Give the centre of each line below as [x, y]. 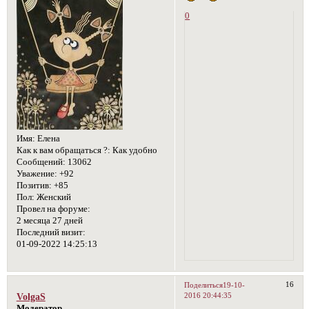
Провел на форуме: [53, 209]
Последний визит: [51, 233]
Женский [52, 198]
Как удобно [133, 151]
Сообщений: [41, 162]
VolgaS [31, 297]
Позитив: [34, 186]
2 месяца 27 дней [49, 221]
